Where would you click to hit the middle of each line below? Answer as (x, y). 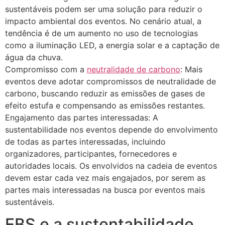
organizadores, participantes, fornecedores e (91, 154)
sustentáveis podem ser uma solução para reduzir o (104, 9)
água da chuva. (34, 58)
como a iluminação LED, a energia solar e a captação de (112, 45)
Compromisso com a (46, 70)
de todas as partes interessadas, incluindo (85, 142)
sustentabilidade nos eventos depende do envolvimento (111, 130)
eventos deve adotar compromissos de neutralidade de (110, 82)
